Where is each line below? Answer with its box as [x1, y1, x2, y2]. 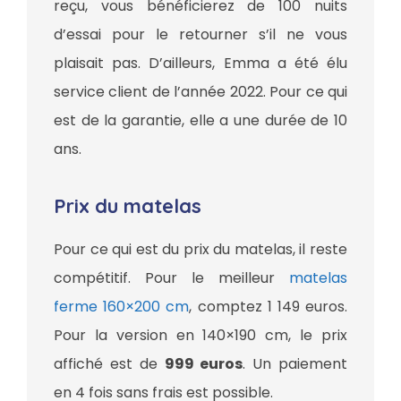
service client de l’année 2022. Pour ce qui [54, 81, 347, 103]
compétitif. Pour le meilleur [54, 268, 275, 289]
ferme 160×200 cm [54, 296, 190, 318]
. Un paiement [243, 354, 348, 375]
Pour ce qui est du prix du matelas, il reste [54, 239, 347, 260]
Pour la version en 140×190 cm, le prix [54, 325, 347, 346]
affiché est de [54, 354, 165, 375]
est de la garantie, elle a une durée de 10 [54, 110, 347, 132]
